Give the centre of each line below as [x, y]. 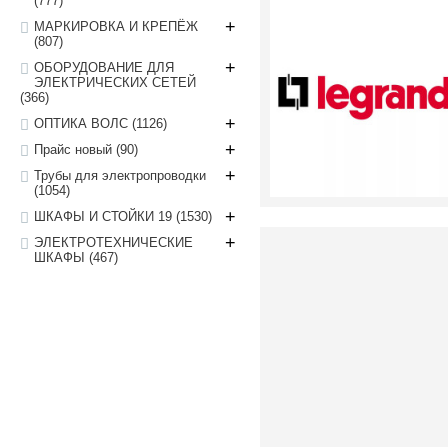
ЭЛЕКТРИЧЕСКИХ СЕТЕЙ [115, 82]
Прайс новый [75, 149]
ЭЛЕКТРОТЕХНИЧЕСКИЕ [113, 242]
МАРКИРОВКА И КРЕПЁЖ [116, 26]
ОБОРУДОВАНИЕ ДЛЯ [104, 67]
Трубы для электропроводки [120, 175]
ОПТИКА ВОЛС [83, 123]
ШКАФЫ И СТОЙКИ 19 [105, 216]
